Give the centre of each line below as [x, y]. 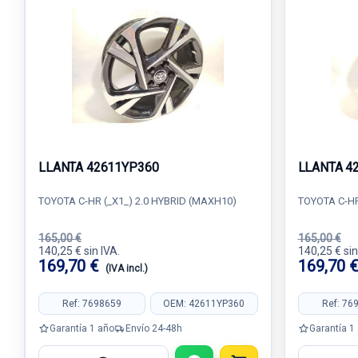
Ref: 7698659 [92, 303]
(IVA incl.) [127, 268]
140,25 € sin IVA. [79, 251]
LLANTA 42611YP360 [99, 167]
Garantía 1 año [82, 328]
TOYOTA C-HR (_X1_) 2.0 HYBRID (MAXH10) [137, 201]
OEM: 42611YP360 [204, 303]
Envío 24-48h [154, 328]
